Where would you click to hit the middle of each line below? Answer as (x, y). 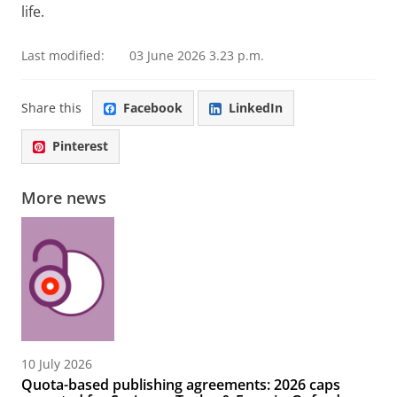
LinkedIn (256, 107)
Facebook (153, 107)
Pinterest (80, 146)
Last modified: (63, 56)
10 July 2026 (57, 363)
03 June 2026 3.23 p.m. (197, 56)
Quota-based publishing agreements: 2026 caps (181, 384)
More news (64, 197)
